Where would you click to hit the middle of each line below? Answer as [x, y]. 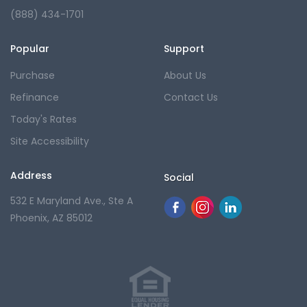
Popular [30, 48]
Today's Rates [44, 119]
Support [184, 48]
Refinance [35, 97]
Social [179, 177]
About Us [185, 75]
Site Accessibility [50, 141]
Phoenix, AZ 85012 [51, 218]
